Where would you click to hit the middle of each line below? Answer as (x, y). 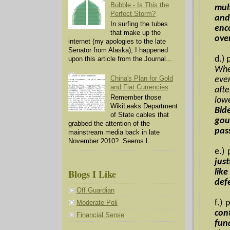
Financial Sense (100, 215)
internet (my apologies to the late (117, 41)
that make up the (136, 33)
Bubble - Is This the (140, 5)
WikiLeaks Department (144, 106)
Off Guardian (95, 191)
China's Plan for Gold (142, 79)
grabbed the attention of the (109, 123)
